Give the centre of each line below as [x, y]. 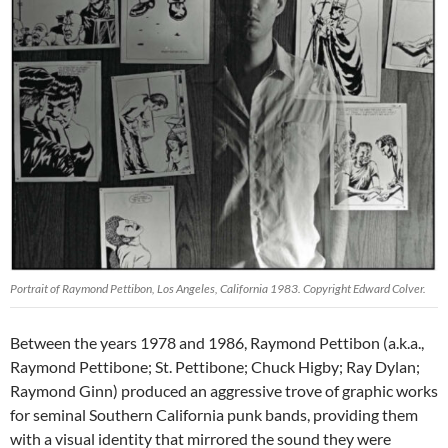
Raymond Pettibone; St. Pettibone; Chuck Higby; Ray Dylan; [215, 367]
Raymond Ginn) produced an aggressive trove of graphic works [224, 391]
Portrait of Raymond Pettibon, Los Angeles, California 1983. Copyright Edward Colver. [218, 289]
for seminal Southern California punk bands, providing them [214, 415]
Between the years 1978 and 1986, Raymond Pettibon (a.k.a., [217, 343]
